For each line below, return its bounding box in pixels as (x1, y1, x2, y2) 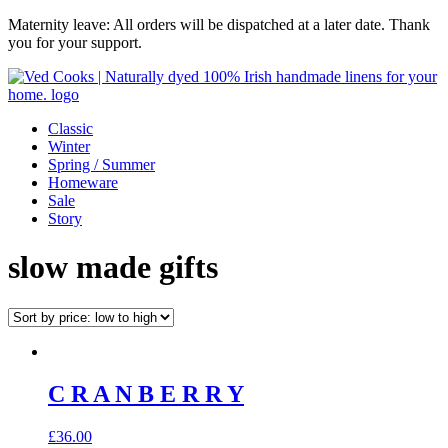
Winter (48, 138, 90, 155)
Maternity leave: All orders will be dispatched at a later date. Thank (8, 16, 430, 33)
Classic (48, 120, 93, 137)
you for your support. (8, 34, 142, 51)
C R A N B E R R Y (48, 380, 244, 407)
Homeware (48, 174, 118, 191)
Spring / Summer (48, 156, 155, 173)
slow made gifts (8, 249, 218, 286)
